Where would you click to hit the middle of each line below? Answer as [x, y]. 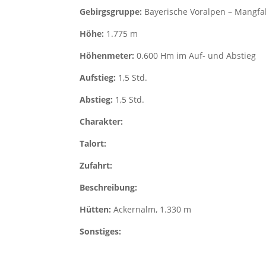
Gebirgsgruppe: [112, 12]
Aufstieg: [99, 77]
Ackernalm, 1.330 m [153, 209]
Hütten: [97, 209]
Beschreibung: [110, 187]
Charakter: [103, 121]
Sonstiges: [102, 231]
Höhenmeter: [108, 56]
